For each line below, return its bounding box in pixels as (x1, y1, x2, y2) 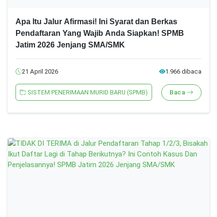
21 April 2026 (22, 68, 58, 76)
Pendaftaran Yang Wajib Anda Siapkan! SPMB (15, 29, 184, 38)
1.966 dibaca (165, 68, 201, 76)
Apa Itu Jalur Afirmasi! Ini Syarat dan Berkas (15, 17, 177, 26)
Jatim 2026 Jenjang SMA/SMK (15, 41, 125, 49)
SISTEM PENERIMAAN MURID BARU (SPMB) (26, 89, 148, 96)
